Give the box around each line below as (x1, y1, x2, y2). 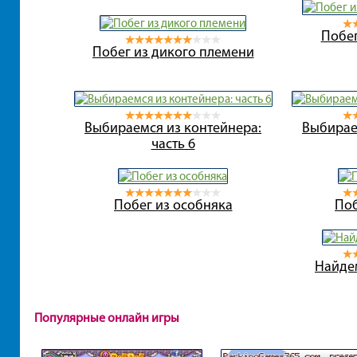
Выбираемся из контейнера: (84, 118, 261, 136)
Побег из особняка (113, 195, 233, 214)
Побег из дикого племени (92, 42, 254, 61)
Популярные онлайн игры (33, 309, 179, 325)
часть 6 (151, 134, 195, 152)
